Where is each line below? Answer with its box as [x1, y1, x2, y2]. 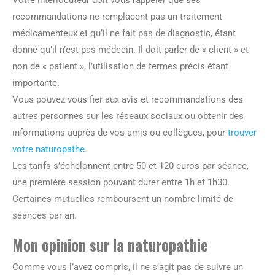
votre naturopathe [12, 143, 85, 155]
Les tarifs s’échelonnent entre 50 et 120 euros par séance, [12, 160, 249, 171]
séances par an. [12, 209, 77, 221]
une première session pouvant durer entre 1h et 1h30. [12, 176, 230, 188]
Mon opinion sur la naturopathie [12, 233, 208, 256]
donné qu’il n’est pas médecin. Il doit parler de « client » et [12, 44, 249, 55]
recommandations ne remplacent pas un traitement [12, 10, 222, 22]
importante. [12, 77, 60, 88]
